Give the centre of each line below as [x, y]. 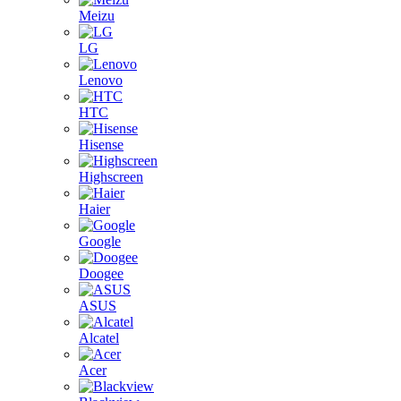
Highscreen [111, 177]
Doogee [101, 273]
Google [100, 241]
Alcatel [99, 338]
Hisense [101, 145]
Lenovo [101, 80]
